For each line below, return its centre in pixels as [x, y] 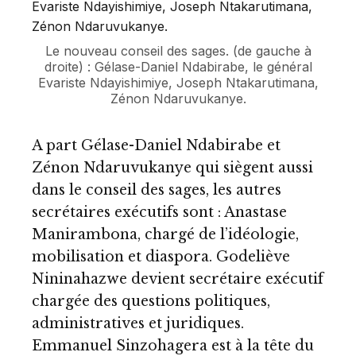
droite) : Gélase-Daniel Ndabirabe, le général [178, 66]
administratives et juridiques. [138, 323]
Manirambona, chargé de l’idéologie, [165, 234]
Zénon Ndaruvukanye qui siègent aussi [172, 167]
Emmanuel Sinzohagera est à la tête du [173, 345]
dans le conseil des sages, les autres [157, 190]
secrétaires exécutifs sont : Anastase [159, 212]
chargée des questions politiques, [151, 301]
